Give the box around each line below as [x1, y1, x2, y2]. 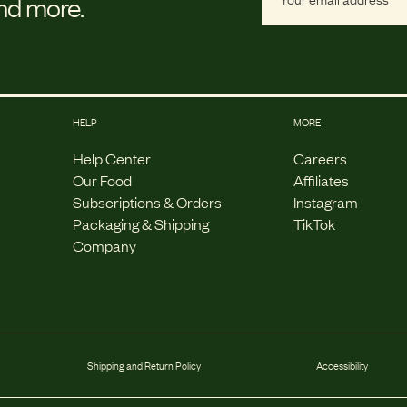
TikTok [293, 213, 336, 234]
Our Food [72, 170, 132, 191]
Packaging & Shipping [72, 213, 209, 234]
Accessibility [316, 357, 368, 374]
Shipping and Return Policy [87, 357, 201, 374]
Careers [293, 148, 348, 169]
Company [72, 235, 136, 256]
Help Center [72, 148, 151, 169]
